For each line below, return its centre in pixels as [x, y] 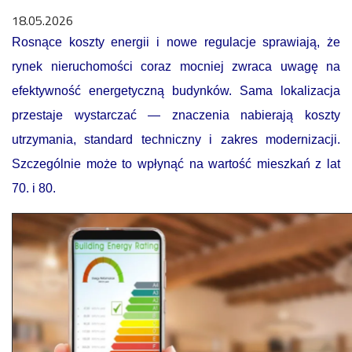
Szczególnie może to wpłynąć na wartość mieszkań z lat [176, 164]
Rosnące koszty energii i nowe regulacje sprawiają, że [176, 42]
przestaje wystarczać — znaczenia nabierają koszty [176, 115]
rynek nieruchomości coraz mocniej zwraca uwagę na [176, 66]
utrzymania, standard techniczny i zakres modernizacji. [176, 139]
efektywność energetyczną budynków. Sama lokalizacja [176, 91]
